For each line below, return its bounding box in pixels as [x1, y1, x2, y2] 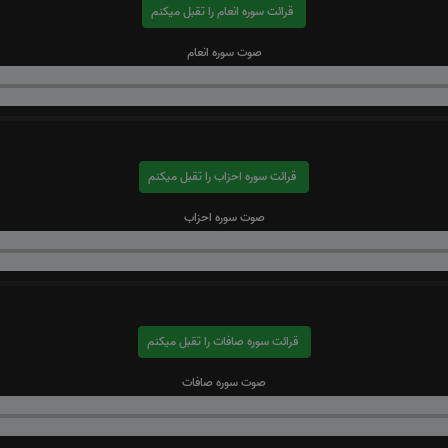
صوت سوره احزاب [183, 207, 265, 227]
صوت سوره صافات [182, 372, 266, 392]
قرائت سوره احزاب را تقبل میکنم [267, 166, 296, 186]
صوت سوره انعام [186, 42, 262, 62]
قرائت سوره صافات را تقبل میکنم [268, 331, 298, 351]
